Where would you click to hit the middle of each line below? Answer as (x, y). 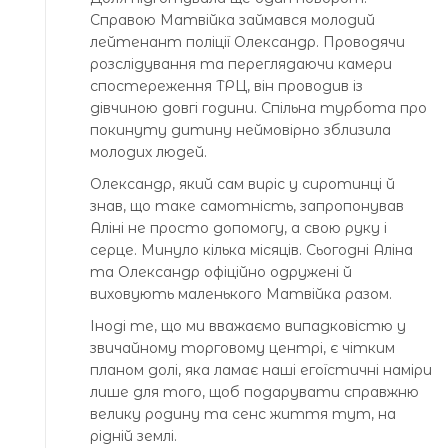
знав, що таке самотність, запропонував (247, 206)
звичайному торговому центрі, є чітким (242, 348)
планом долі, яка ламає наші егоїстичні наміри (261, 370)
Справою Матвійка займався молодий (232, 20)
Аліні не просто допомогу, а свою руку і (238, 228)
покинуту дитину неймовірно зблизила (240, 130)
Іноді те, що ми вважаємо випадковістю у (248, 326)
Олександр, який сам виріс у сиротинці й (242, 184)
